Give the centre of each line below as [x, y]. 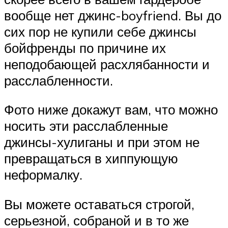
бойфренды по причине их [85, 48]
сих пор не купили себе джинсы [100, 31]
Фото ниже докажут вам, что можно [111, 110]
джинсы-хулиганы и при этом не [102, 142]
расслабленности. [59, 80]
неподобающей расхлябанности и [107, 64]
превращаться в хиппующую [91, 159]
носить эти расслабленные [86, 126]
